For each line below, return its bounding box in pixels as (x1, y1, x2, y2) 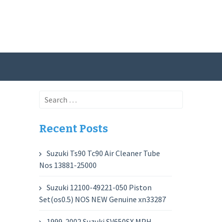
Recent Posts (39, 122, 109, 135)
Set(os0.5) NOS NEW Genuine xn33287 (39, 194, 166, 204)
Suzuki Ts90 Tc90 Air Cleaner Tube (47, 148, 161, 158)
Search (39, 92, 62, 102)
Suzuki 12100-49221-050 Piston (47, 182, 152, 192)
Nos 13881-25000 (39, 160, 97, 170)
